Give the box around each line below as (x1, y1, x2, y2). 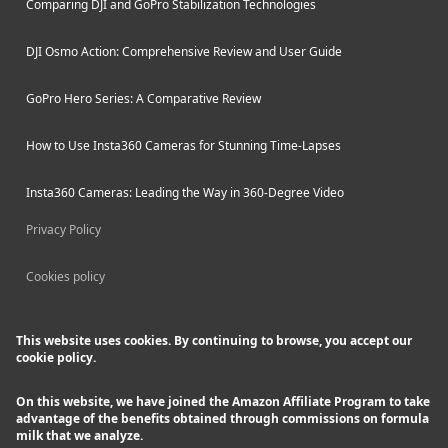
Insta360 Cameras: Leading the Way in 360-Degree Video (26, 184, 344, 201)
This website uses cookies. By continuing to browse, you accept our (16, 332, 412, 349)
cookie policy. (16, 349, 96, 366)
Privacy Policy (26, 221, 101, 238)
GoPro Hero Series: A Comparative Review (26, 90, 261, 107)
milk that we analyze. (16, 427, 143, 444)
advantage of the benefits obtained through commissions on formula (16, 410, 429, 427)
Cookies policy (26, 268, 105, 285)
